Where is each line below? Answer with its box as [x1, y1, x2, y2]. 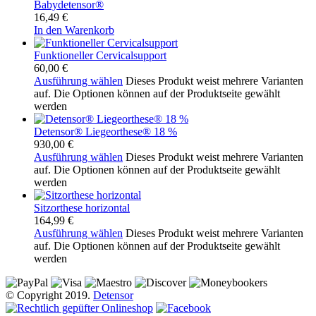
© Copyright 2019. [6, 288, 90, 301]
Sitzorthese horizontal [34, 201, 130, 214]
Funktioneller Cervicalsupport [34, 49, 166, 61]
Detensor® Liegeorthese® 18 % [34, 125, 177, 138]
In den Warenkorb [34, 23, 114, 36]
